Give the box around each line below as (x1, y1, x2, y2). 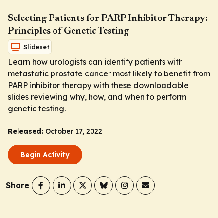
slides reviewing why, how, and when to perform (8, 92, 186, 102)
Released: (8, 127, 43, 136)
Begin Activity (20, 150, 70, 160)
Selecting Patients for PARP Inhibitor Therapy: (8, 14, 208, 24)
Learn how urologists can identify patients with (8, 57, 183, 67)
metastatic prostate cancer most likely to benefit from (8, 69, 210, 79)
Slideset (23, 43, 49, 51)
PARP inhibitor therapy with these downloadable (8, 80, 189, 91)
